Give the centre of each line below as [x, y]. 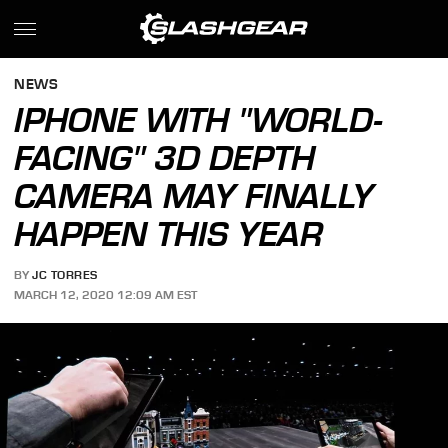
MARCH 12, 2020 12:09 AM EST [106, 294]
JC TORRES [65, 275]
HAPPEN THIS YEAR [169, 234]
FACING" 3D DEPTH [165, 158]
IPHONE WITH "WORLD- [198, 120]
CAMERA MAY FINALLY [194, 196]
